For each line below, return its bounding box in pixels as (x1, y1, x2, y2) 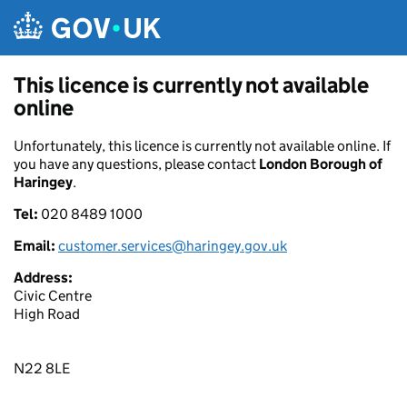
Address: (14, 269, 73, 286)
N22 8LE (14, 360, 70, 377)
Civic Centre (14, 287, 92, 304)
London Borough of (259, 155, 382, 173)
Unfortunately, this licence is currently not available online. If (14, 137, 391, 154)
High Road (14, 305, 80, 323)
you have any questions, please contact (14, 155, 259, 173)
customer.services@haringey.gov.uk (58, 237, 287, 254)
